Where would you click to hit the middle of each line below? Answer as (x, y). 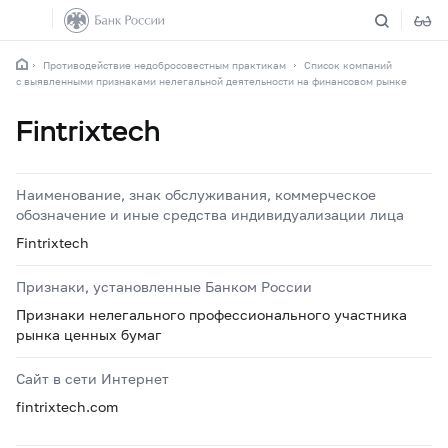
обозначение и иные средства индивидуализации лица (210, 214)
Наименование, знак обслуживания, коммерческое (196, 194)
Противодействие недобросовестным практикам (164, 65)
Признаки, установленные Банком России (164, 286)
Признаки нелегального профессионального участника (211, 314)
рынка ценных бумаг (89, 334)
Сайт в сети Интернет (92, 378)
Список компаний (348, 65)
